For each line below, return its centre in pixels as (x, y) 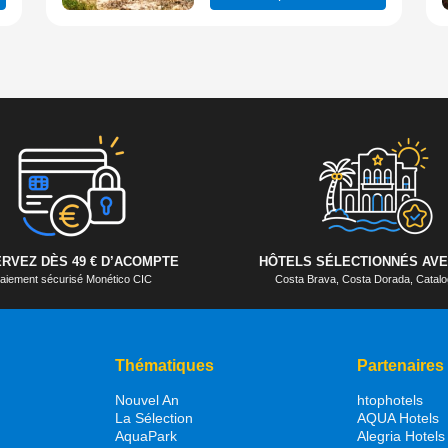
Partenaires (401, 365)
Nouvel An (146, 399)
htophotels (390, 399)
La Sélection (153, 417)
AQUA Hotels (398, 417)
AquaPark (145, 435)
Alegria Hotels (401, 435)
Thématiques (164, 365)
